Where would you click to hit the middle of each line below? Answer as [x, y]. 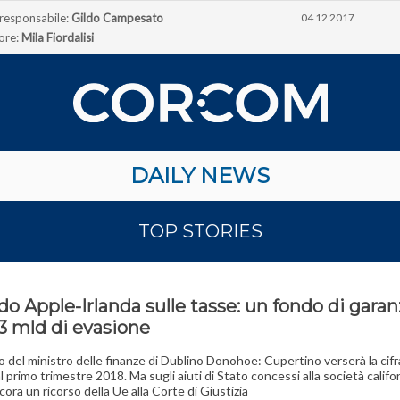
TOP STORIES [200, 231]
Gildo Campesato [117, 18]
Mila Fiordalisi [58, 37]
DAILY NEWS [200, 175]
